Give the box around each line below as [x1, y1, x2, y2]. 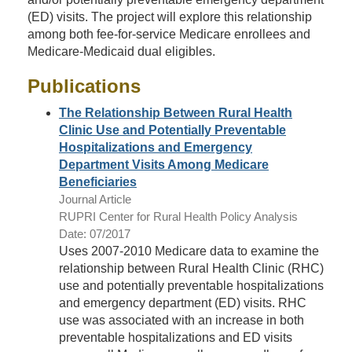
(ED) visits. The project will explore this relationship [27, 10, 312, 24]
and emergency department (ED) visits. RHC [59, 296, 306, 310]
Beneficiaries [59, 175, 137, 189]
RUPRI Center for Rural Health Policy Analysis [59, 210, 298, 223]
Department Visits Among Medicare [59, 158, 269, 171]
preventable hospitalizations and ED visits [59, 331, 292, 344]
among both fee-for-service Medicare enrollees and [27, 27, 310, 41]
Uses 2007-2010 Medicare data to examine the [59, 244, 319, 258]
